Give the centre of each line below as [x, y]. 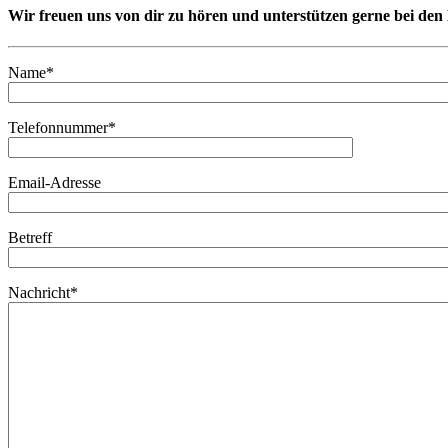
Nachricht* [43, 293]
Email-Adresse [54, 183]
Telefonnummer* [62, 128]
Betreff [30, 238]
